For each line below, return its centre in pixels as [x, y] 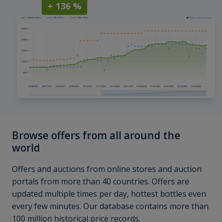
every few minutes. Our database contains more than [110, 206]
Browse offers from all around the [96, 136]
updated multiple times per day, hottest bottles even [109, 194]
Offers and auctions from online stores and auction [107, 169]
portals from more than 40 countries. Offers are [101, 182]
